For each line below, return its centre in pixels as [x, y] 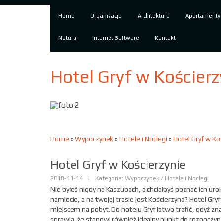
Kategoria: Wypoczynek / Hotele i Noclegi [152, 178]
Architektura [154, 16]
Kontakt [165, 38]
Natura [67, 38]
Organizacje [106, 16]
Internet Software [116, 38]
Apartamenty [203, 16]
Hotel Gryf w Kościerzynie [118, 165]
